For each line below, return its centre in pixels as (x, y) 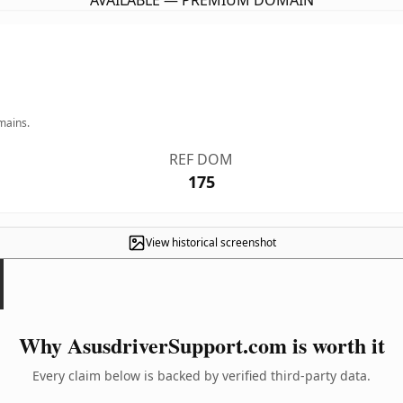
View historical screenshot (210, 242)
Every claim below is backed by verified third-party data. (201, 376)
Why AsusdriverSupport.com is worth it (201, 345)
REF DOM (201, 159)
